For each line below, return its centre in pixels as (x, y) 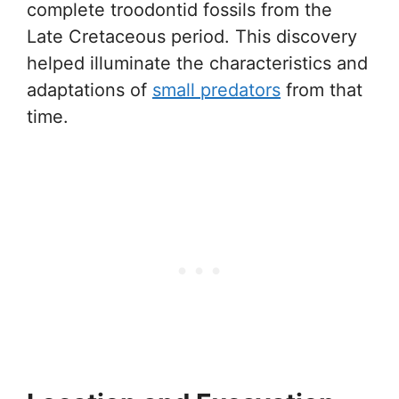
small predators (216, 90)
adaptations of (90, 90)
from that (322, 90)
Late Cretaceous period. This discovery (192, 37)
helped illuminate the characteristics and (197, 63)
